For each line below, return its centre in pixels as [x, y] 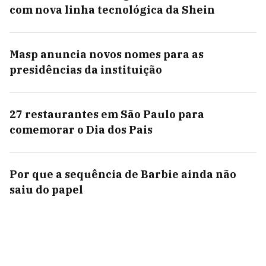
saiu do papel [46, 190]
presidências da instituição [86, 70]
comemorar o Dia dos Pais [81, 130]
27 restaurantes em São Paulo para [107, 115]
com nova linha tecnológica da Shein [112, 10]
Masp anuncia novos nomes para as [107, 55]
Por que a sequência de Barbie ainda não [123, 175]
